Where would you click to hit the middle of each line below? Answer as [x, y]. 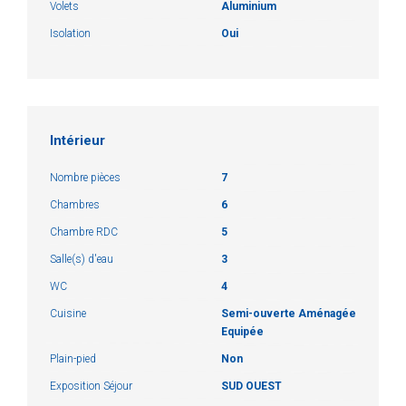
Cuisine [68, 313]
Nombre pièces [85, 177]
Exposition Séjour [91, 386]
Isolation [70, 33]
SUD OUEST [251, 386]
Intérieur [77, 140]
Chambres [75, 204]
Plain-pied [73, 358]
